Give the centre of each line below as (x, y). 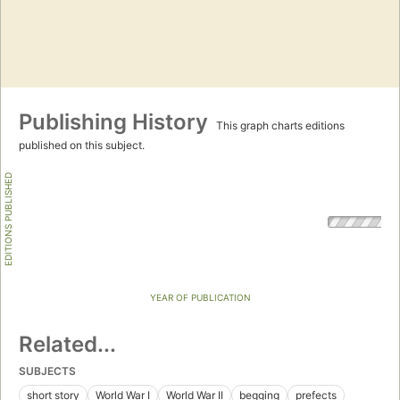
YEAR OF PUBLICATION (200, 298)
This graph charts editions (279, 126)
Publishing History (116, 122)
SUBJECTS (47, 371)
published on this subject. (82, 146)
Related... (67, 345)
